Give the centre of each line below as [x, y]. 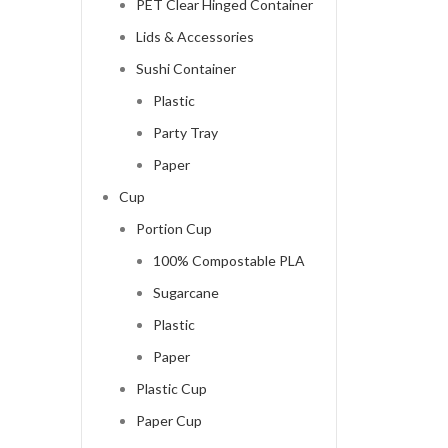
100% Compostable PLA [228, 261]
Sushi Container [185, 69]
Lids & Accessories [194, 37]
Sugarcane [185, 293]
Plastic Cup [171, 389]
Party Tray [185, 133]
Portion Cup [173, 229]
